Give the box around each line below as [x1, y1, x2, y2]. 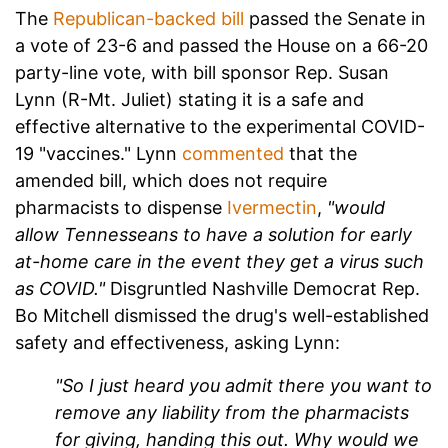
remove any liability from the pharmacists [55, 402, 409, 424]
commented [182, 143, 284, 165]
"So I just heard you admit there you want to [55, 375, 432, 397]
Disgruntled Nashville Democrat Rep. [105, 278, 420, 300]
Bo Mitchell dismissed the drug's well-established [15, 305, 429, 327]
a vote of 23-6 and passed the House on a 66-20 [15, 35, 428, 57]
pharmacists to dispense [15, 197, 227, 219]
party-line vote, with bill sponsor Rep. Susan [15, 62, 389, 84]
